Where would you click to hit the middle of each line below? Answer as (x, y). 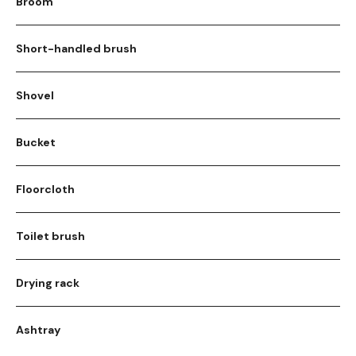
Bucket (36, 142)
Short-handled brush (76, 48)
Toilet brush (50, 236)
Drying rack (48, 282)
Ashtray (38, 329)
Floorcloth (45, 189)
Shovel (35, 95)
